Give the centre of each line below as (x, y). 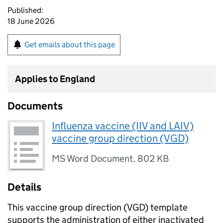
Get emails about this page (70, 45)
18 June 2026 (31, 21)
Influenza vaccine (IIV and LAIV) (123, 126)
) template (166, 208)
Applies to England (55, 79)
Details (24, 187)
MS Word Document (93, 159)
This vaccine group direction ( (67, 208)
